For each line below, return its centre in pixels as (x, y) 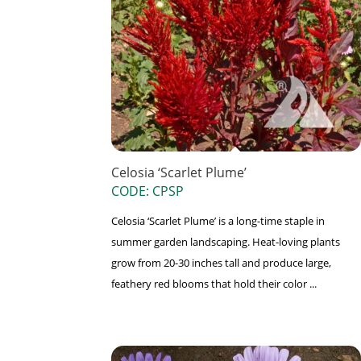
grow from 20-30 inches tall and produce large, (221, 263)
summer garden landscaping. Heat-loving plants (226, 242)
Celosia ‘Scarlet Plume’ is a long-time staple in (218, 221)
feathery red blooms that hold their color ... (214, 284)
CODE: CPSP (147, 191)
